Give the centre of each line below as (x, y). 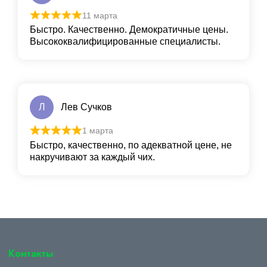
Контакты (31, 253)
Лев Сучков (86, 107)
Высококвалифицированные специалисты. (125, 42)
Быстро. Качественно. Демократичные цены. (129, 30)
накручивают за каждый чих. (92, 157)
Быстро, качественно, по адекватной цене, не (131, 145)
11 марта (100, 15)
